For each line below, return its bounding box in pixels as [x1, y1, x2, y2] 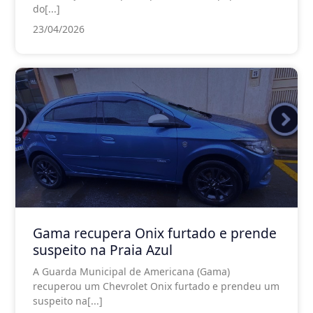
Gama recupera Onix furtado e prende [33, 223, 277, 242]
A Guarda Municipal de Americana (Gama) [33, 264, 230, 278]
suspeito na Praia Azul [33, 240, 173, 259]
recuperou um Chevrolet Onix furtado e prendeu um [33, 279, 279, 293]
